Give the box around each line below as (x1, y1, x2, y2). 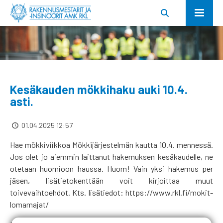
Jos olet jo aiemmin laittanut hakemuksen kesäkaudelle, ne (10, 151, 213, 161)
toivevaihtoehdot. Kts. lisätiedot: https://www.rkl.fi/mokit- (10, 187, 213, 197)
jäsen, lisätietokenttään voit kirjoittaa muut (10, 175, 213, 185)
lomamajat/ (10, 199, 49, 209)
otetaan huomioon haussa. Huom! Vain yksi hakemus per (10, 163, 213, 173)
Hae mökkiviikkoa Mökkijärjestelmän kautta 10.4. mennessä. (10, 139, 213, 149)
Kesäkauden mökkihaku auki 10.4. (10, 82, 188, 97)
